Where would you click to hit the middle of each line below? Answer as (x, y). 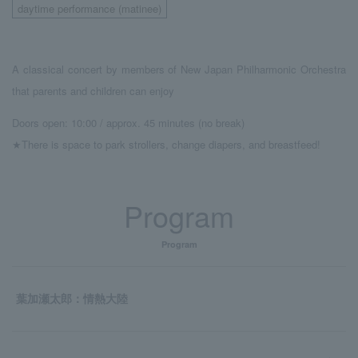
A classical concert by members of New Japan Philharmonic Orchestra (179, 69)
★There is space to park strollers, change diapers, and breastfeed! (166, 144)
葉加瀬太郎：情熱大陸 (72, 298)
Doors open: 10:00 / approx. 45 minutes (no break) (128, 123)
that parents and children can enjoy (93, 91)
